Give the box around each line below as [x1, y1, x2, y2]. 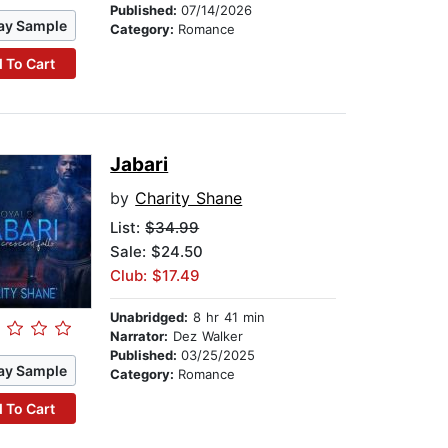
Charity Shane [135, 188, 243, 209]
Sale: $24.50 [110, 242, 204, 262]
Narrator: [110, 328, 169, 345]
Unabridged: [110, 309, 189, 326]
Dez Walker [168, 328, 244, 345]
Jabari [110, 153, 169, 177]
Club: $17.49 [110, 266, 201, 286]
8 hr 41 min [188, 309, 266, 326]
